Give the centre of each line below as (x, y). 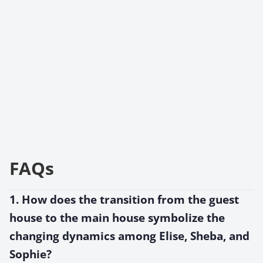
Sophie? (31, 254)
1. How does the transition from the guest (124, 199)
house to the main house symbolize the (117, 217)
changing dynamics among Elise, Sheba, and (129, 235)
